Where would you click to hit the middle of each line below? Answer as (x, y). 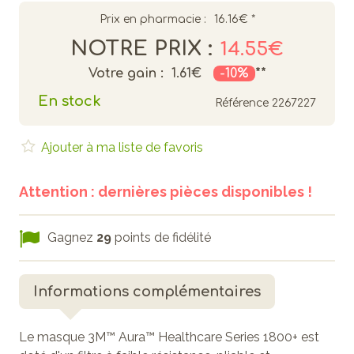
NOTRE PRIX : (141, 48)
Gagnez (72, 237)
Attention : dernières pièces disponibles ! (166, 191)
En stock (70, 101)
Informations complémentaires (147, 291)
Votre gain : (126, 73)
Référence (242, 103)
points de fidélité (161, 237)
